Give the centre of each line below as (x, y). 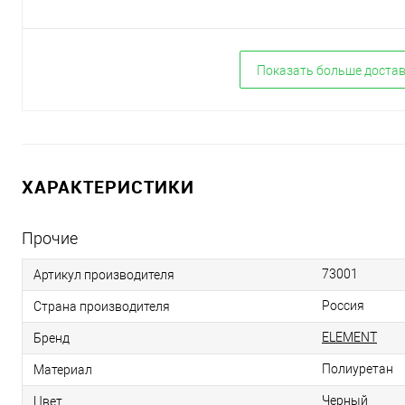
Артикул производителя (104, 274)
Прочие (50, 238)
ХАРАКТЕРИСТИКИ (108, 187)
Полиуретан (358, 369)
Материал (63, 369)
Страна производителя (102, 306)
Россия (343, 306)
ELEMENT (349, 337)
